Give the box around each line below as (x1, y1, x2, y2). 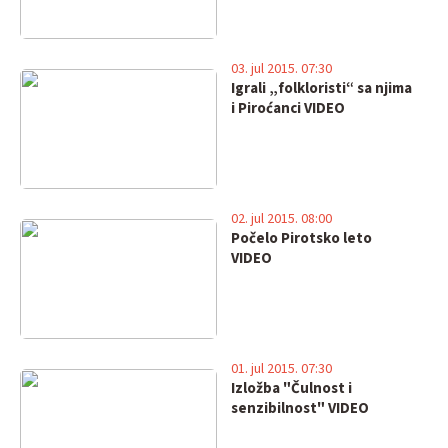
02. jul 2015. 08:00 (230, 209, 332, 229)
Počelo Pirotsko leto (230, 228, 372, 249)
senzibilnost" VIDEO (230, 398, 369, 419)
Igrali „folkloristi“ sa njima (230, 78, 412, 99)
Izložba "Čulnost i (230, 378, 352, 399)
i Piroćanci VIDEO (230, 98, 345, 119)
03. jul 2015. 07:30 (230, 59, 332, 79)
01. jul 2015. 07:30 (230, 359, 332, 379)
